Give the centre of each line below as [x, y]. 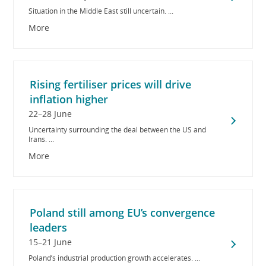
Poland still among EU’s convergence [123, 213]
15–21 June [50, 242]
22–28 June [50, 114]
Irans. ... [42, 139]
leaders [49, 227]
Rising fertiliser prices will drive [111, 84]
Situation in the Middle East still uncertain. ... [101, 11]
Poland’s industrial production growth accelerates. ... [115, 258]
